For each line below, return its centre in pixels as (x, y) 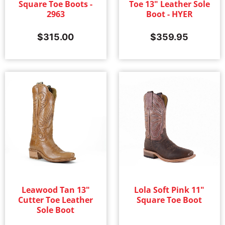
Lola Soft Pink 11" (170, 190)
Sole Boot (56, 210)
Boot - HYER (169, 14)
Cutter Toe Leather (56, 200)
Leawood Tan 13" (55, 190)
